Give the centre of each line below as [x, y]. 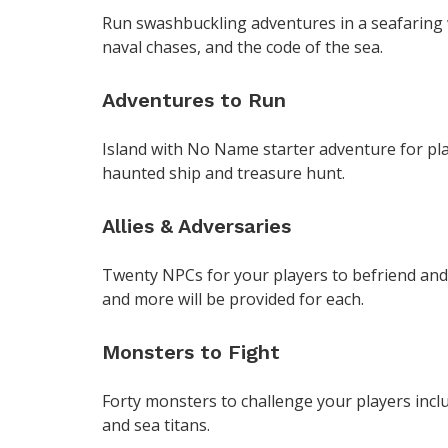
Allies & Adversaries [196, 226]
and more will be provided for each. [233, 299]
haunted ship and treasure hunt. [223, 173]
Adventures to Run [194, 100]
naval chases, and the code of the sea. [242, 47]
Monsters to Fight [191, 352]
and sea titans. [156, 425]
